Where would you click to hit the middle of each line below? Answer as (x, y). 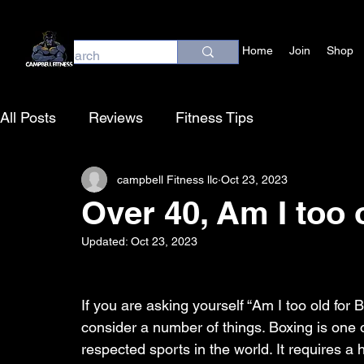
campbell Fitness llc (167, 179)
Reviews (116, 117)
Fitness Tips (214, 117)
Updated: (106, 242)
